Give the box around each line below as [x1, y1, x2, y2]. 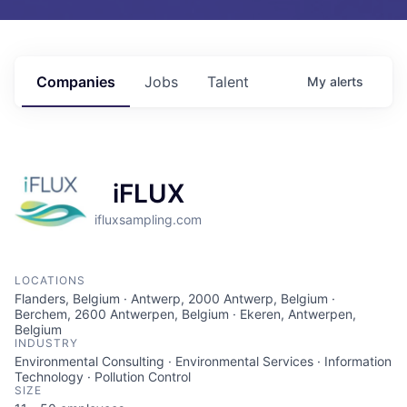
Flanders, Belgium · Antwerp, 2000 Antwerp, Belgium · [15, 290, 335, 306]
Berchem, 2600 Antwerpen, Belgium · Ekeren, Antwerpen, [15, 305, 356, 322]
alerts [330, 73, 363, 89]
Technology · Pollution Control [15, 368, 191, 384]
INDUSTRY [15, 335, 78, 350]
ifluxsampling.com [94, 211, 202, 227]
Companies [36, 72, 115, 91]
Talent [207, 72, 249, 91]
